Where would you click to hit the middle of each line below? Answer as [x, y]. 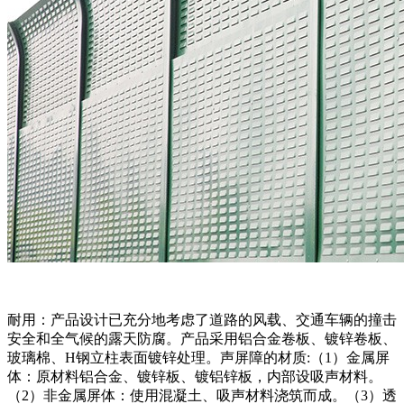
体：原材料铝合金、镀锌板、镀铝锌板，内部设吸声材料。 [195, 376]
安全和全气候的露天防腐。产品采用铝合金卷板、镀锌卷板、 [202, 338]
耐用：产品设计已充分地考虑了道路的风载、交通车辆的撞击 [202, 319]
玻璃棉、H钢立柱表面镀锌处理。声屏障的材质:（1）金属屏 [198, 357]
